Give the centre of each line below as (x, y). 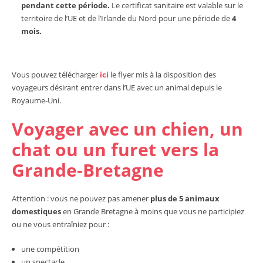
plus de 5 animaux (185, 199)
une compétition (50, 249)
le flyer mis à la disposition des (163, 75)
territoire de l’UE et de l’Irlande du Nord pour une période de (126, 18)
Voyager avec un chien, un (127, 129)
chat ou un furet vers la (115, 150)
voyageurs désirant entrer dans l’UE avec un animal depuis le (117, 88)
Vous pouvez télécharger (56, 75)
